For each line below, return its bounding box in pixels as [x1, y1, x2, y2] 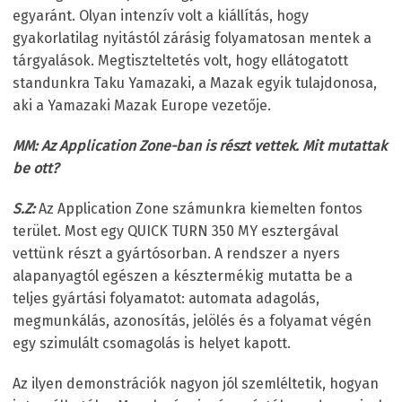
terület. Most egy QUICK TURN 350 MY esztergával [13, 222, 338, 240]
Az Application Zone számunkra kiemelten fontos [39, 199, 363, 217]
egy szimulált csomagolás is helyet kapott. [13, 334, 291, 352]
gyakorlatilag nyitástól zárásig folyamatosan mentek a [13, 29, 371, 47]
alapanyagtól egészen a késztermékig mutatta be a [13, 267, 353, 284]
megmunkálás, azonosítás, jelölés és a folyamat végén [13, 311, 371, 329]
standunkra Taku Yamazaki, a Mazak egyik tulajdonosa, [13, 74, 377, 92]
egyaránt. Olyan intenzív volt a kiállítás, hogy [13, 6, 309, 24]
